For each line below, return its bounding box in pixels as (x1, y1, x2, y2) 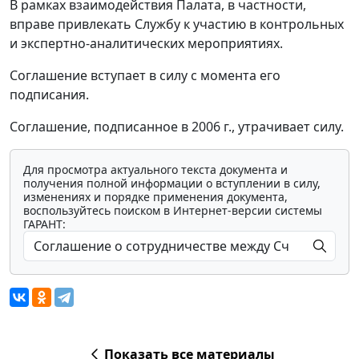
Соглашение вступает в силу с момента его (10, 67, 280, 85)
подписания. (10, 86, 89, 104)
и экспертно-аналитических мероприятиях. (10, 34, 283, 53)
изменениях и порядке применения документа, (23, 189, 288, 205)
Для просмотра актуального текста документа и (23, 162, 288, 178)
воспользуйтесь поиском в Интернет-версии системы (23, 203, 322, 219)
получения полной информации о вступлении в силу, (23, 175, 321, 192)
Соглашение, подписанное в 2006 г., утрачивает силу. (10, 118, 344, 136)
